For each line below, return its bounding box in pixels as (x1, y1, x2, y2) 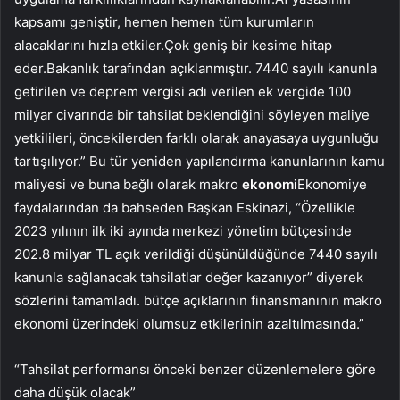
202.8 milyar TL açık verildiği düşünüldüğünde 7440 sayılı (14, 245, 378, 262)
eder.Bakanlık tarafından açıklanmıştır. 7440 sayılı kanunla (14, 59, 377, 77)
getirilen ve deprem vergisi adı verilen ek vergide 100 (14, 82, 351, 100)
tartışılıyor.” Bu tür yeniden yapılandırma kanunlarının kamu (14, 152, 385, 170)
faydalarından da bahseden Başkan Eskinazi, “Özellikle (14, 198, 355, 216)
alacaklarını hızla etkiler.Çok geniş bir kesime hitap (14, 36, 332, 54)
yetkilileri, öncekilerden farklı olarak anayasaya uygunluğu (14, 129, 379, 146)
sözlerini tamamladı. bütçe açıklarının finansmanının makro (14, 291, 382, 309)
